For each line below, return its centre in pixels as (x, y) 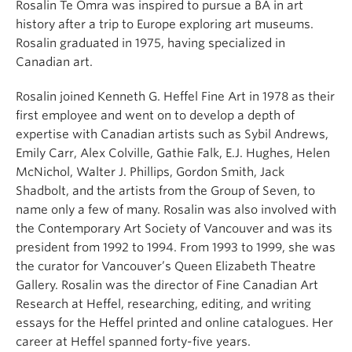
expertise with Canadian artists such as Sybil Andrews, (172, 135)
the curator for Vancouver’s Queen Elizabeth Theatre (166, 267)
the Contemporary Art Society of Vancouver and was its (174, 229)
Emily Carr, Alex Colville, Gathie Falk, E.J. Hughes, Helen (173, 154)
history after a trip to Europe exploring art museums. (165, 25)
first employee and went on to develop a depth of (155, 116)
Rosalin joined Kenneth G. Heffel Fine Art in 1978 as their (175, 97)
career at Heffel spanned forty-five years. (133, 342)
